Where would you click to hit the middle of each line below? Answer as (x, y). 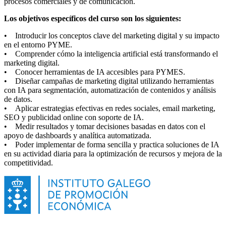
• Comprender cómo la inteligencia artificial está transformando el (111, 53)
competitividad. (29, 162)
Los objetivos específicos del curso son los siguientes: (93, 18)
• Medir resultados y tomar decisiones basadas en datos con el (105, 126)
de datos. (18, 99)
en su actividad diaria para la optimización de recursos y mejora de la (113, 153)
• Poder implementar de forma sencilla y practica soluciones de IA (111, 144)
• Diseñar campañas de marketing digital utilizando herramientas (109, 81)
